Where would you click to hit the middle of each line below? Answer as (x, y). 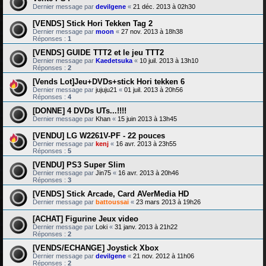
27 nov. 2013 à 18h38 (152, 32)
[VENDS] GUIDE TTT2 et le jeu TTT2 (98, 53)
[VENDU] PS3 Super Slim (79, 165)
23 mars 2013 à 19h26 (168, 202)
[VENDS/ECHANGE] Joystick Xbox (96, 248)
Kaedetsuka (114, 61)
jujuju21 (106, 90)
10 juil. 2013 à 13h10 (169, 61)
